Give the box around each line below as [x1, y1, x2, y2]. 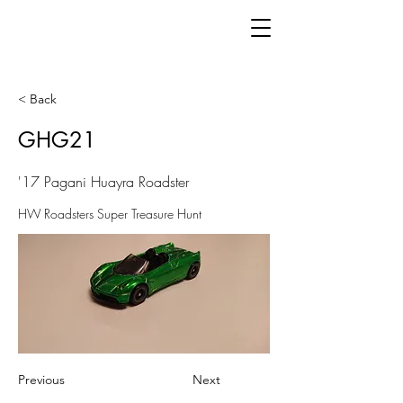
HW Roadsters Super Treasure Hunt [18, 205, 201, 222]
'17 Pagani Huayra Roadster [18, 172, 189, 192]
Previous [18, 372, 65, 388]
